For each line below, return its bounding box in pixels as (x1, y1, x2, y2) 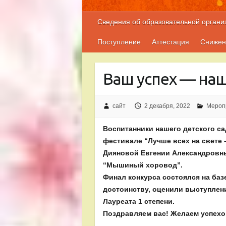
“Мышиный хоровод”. (103, 160, 183, 169)
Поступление (97, 38, 141, 46)
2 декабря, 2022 (144, 102, 190, 110)
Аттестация (152, 38, 189, 46)
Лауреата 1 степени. (103, 197, 175, 205)
